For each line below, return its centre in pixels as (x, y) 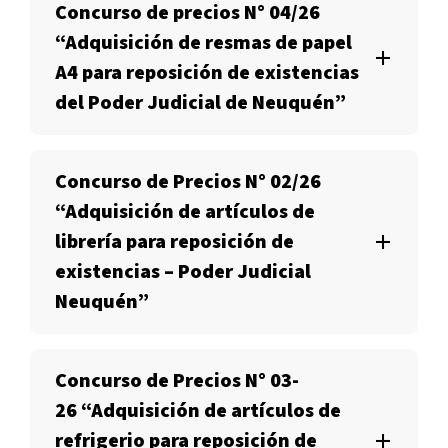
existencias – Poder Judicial (183, 272)
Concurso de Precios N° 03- (177, 381)
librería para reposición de (174, 242)
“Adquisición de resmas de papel (203, 43)
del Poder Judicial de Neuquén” (200, 103)
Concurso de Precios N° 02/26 (188, 182)
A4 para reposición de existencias (207, 73)
